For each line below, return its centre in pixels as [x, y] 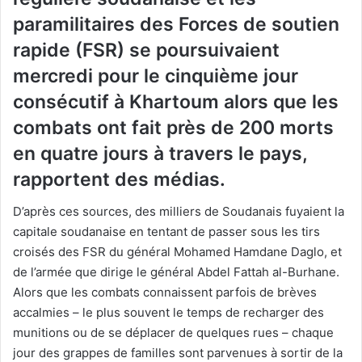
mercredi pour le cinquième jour [156, 76]
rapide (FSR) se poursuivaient [146, 50]
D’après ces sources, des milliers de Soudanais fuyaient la [179, 212]
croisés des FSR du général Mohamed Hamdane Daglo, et [177, 252]
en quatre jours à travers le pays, [160, 153]
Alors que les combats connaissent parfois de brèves [165, 293]
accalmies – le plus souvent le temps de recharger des [168, 313]
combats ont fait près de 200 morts [173, 127]
